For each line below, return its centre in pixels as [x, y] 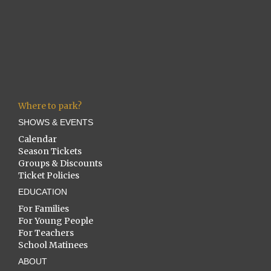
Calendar [38, 139]
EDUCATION [43, 192]
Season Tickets [50, 152]
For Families [44, 209]
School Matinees [53, 245]
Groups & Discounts [60, 164]
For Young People [56, 221]
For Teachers [46, 233]
